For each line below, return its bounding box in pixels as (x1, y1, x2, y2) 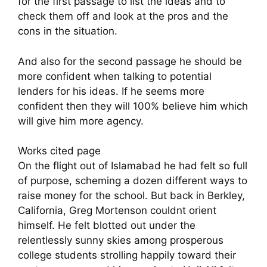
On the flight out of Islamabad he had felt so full (18, 160, 247, 172)
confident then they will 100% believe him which (18, 100, 248, 112)
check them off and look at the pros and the (18, 10, 228, 23)
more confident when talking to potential (18, 70, 212, 82)
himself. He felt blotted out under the (18, 219, 195, 232)
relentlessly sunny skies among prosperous (18, 234, 223, 247)
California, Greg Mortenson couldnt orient (18, 204, 216, 217)
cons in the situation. (18, 25, 117, 38)
